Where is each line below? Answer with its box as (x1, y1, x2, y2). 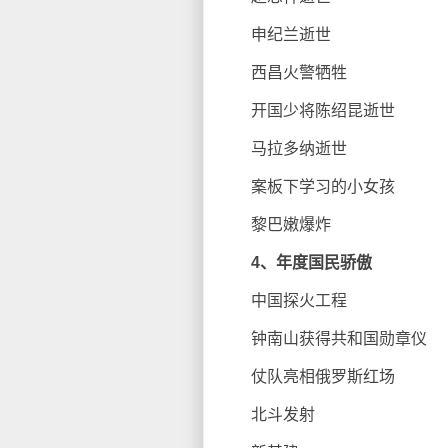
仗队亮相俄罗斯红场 (219, 368, 395, 385)
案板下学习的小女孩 (219, 178, 395, 195)
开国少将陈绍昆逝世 (219, 102, 395, 119)
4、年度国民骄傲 (251, 254, 372, 271)
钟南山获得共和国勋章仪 (219, 330, 427, 347)
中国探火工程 (219, 292, 347, 309)
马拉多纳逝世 (219, 140, 347, 157)
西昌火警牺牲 (219, 64, 347, 81)
